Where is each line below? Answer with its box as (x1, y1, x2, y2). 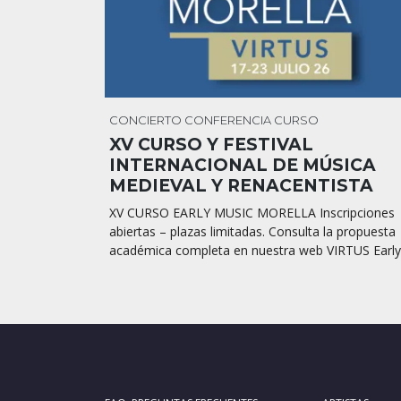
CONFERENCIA (184, 113, 271, 128)
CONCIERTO (109, 113, 182, 128)
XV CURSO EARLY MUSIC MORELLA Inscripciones (109, 204, 395, 222)
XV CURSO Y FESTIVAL (109, 134, 313, 156)
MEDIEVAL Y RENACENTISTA (109, 175, 373, 197)
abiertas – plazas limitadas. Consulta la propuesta (109, 223, 396, 241)
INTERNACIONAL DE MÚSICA (109, 155, 376, 176)
